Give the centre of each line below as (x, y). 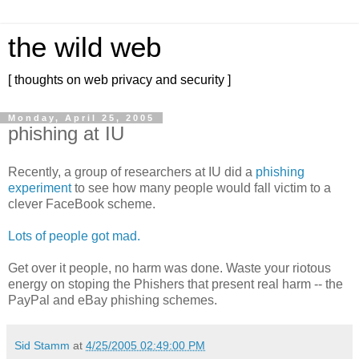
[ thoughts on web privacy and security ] (119, 80)
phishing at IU (66, 133)
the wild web (85, 47)
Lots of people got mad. (74, 236)
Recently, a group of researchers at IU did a (132, 171)
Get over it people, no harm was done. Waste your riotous (169, 268)
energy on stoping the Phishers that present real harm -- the (175, 284)
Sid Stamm (42, 345)
